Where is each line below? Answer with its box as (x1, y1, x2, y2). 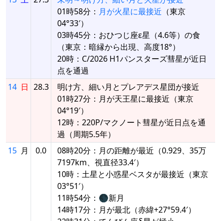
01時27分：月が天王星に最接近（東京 (57, 93, 193, 104)
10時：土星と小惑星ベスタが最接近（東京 (57, 168, 208, 180)
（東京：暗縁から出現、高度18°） (57, 41, 180, 52)
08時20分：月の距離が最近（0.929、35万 (57, 145, 206, 156)
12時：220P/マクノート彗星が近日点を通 (57, 116, 206, 128)
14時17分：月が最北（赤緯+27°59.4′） (57, 204, 196, 215)
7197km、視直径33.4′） (57, 156, 144, 168)
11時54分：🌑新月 (57, 192, 124, 203)
